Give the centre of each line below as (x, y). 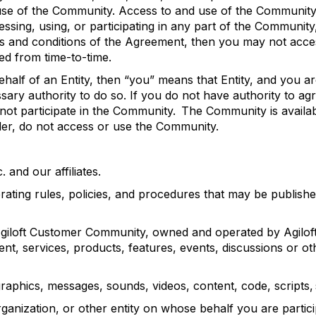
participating (122, 26)
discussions (253, 248)
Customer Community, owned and (121, 232)
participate (48, 111)
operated (239, 232)
